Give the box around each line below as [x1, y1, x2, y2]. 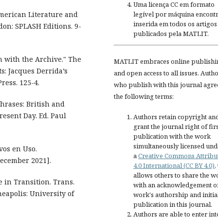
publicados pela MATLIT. [133, 29, 209, 38]
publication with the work [133, 131, 211, 141]
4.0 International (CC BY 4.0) [133, 161, 215, 170]
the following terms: [114, 91, 174, 101]
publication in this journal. [133, 200, 212, 209]
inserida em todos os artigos [133, 19, 217, 28]
